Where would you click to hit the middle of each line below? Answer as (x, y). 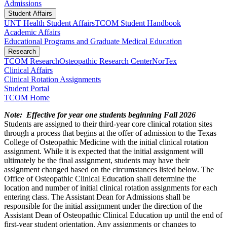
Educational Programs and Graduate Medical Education (93, 42)
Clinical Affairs (28, 70)
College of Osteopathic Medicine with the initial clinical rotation (106, 142)
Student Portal (27, 89)
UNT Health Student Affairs (49, 23)
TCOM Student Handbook (138, 23)
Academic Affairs (32, 32)
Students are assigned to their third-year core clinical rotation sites (108, 124)
